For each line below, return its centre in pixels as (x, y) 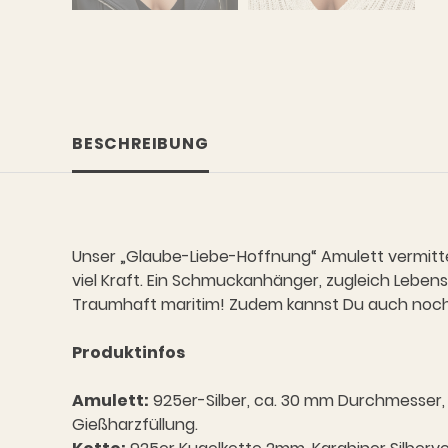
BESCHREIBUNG (140, 143)
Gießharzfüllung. (134, 424)
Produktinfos (128, 352)
